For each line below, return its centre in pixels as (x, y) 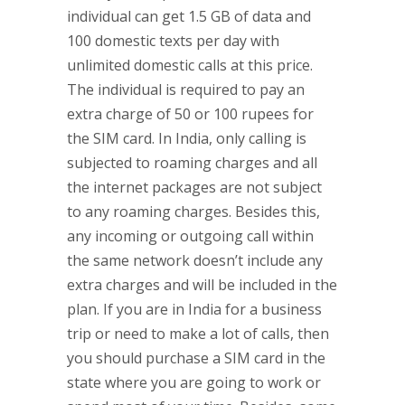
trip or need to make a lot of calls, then (198, 334)
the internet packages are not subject (194, 187)
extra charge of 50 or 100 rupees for (190, 114)
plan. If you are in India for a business (194, 309)
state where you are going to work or (194, 382)
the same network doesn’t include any (195, 260)
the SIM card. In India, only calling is (187, 138)
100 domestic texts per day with (173, 41)
